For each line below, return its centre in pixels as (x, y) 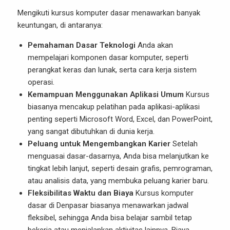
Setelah (184, 144)
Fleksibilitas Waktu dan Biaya (81, 193)
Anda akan (154, 45)
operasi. (41, 82)
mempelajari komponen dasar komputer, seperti (108, 57)
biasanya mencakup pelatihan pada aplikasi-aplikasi (114, 107)
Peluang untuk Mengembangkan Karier (99, 144)
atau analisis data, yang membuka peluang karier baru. (118, 181)
